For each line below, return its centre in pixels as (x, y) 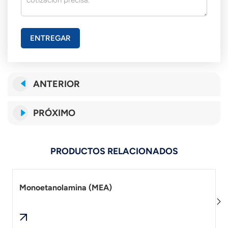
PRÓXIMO (54, 113)
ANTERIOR (56, 84)
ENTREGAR (50, 38)
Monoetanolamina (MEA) (65, 188)
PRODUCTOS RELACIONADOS (114, 151)
